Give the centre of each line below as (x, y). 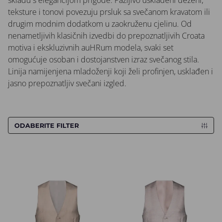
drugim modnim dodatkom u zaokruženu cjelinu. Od (100, 24)
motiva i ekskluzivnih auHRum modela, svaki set (91, 48)
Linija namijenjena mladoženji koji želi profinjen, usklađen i (111, 72)
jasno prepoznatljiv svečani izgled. (67, 83)
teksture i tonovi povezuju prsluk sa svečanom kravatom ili (109, 12)
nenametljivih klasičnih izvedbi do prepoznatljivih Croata (106, 36)
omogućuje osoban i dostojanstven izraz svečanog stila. (104, 60)
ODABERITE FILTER (47, 125)
